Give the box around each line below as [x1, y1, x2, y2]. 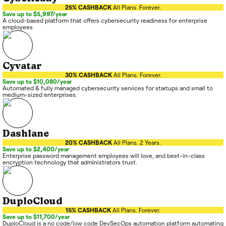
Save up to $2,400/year [3, 146, 70, 153]
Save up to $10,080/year [3, 78, 72, 85]
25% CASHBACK [65, 4, 111, 11]
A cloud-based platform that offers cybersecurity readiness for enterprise [3, 17, 207, 24]
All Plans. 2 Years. [114, 139, 161, 146]
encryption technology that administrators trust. [3, 159, 137, 166]
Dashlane [3, 128, 49, 140]
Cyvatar [3, 61, 42, 72]
